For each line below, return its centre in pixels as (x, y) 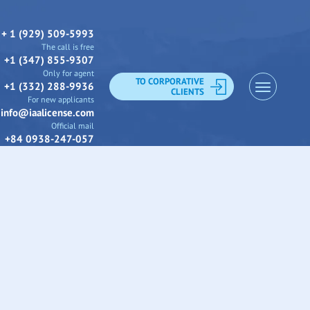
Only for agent (68, 73)
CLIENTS (187, 92)
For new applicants (61, 99)
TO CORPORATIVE (170, 81)
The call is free (67, 47)
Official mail (72, 126)
